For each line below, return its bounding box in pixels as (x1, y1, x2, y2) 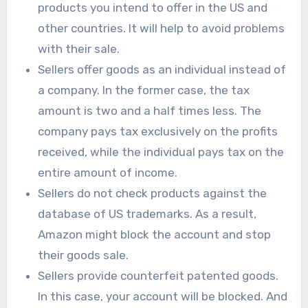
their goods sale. (38, 248, 129, 263)
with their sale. (38, 42, 120, 56)
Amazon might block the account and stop (38, 228, 272, 242)
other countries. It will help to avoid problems (38, 21, 285, 36)
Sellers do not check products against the (38, 186, 267, 201)
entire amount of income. (38, 166, 178, 180)
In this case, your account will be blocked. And (38, 289, 288, 304)
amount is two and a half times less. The (38, 104, 262, 118)
